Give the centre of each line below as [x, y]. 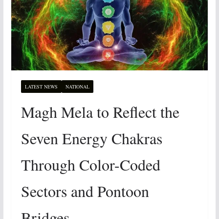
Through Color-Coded [90, 164]
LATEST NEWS [41, 86]
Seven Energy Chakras [91, 138]
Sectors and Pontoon [85, 191]
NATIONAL [77, 86]
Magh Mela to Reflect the [100, 111]
